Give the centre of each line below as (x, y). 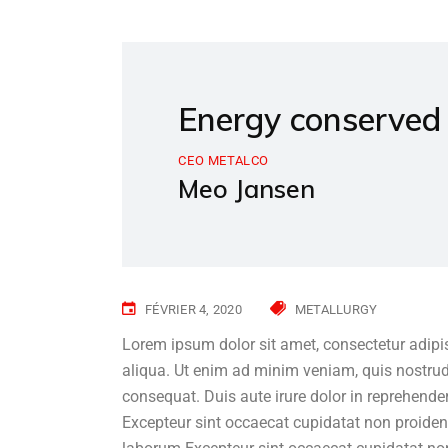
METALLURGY (336, 309)
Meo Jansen (247, 188)
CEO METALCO (223, 160)
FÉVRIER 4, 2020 (193, 309)
